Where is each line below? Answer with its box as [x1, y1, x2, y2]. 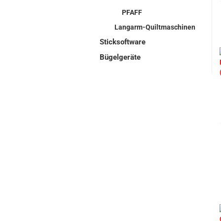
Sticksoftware [100, 37, 146, 46]
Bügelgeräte [100, 53, 141, 62]
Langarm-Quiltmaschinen [114, 23, 195, 31]
